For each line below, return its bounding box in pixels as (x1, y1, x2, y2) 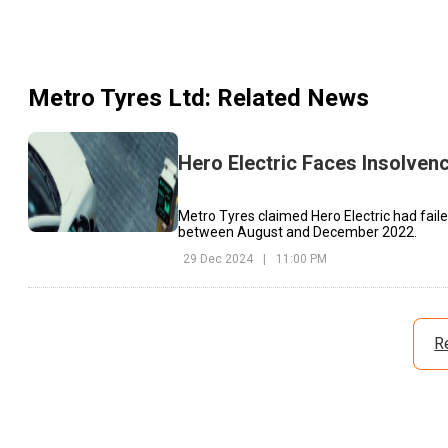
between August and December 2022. (178, 223, 417, 240)
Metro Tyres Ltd (28, 84, 205, 113)
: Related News (205, 84, 369, 113)
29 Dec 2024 (183, 251, 253, 266)
